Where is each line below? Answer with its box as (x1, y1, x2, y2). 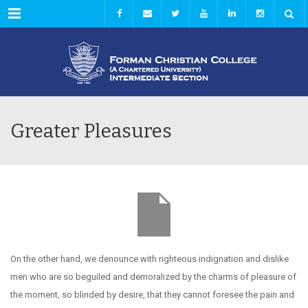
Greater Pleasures (10, 120, 172, 142)
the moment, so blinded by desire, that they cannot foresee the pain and (10, 289, 294, 300)
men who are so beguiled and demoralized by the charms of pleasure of (10, 272, 296, 282)
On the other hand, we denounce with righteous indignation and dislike (10, 254, 289, 264)
